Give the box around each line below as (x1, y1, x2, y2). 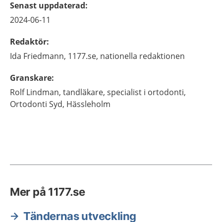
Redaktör (10, 36, 47, 47)
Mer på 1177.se (10, 185, 85, 198)
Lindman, (26, 87, 61, 98)
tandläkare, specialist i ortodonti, (63, 87, 186, 98)
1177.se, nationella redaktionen (68, 51, 185, 61)
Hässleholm (66, 99, 111, 110)
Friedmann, (23, 51, 66, 61)
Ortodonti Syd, (10, 99, 64, 110)
